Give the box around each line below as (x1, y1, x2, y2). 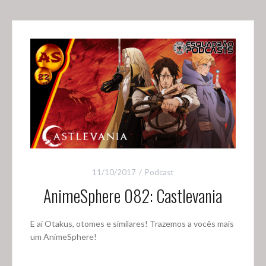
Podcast (145, 167, 174, 177)
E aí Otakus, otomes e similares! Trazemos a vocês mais (30, 218, 234, 229)
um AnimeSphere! (30, 231, 97, 242)
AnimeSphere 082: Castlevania (43, 183, 223, 208)
